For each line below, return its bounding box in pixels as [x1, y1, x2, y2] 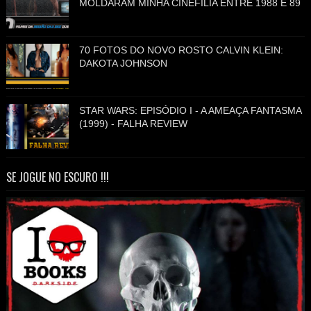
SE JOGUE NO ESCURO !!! [6, 169, 109, 186]
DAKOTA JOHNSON [78, 58, 167, 69]
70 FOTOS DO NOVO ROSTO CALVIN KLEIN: [78, 44, 283, 56]
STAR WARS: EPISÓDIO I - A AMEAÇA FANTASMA [78, 105, 301, 117]
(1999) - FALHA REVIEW [78, 118, 187, 130]
